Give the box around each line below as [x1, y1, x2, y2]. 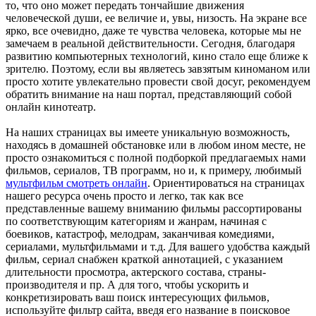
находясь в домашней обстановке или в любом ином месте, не [6, 138, 305, 151]
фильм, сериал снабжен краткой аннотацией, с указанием [6, 253, 283, 265]
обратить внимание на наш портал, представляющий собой [6, 87, 292, 100]
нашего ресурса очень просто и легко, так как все [6, 189, 243, 202]
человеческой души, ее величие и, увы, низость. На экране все [6, 11, 307, 24]
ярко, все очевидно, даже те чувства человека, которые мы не [6, 24, 301, 37]
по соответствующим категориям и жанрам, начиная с [6, 214, 267, 227]
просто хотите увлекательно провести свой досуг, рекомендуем [6, 75, 310, 87]
